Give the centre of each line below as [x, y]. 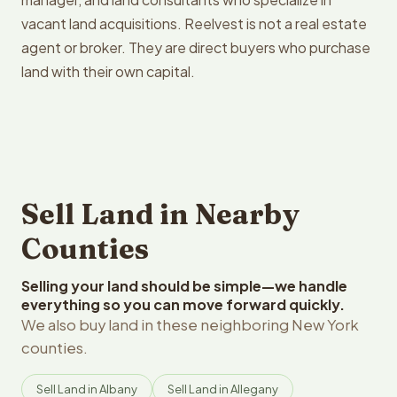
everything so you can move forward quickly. [183, 304]
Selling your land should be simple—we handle [184, 286]
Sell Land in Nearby [160, 214]
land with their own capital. [108, 71]
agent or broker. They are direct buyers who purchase [196, 47]
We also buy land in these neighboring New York [190, 325]
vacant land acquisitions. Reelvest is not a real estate [194, 23]
